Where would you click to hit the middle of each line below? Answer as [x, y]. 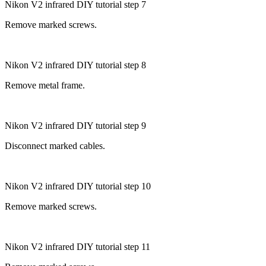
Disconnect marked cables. [55, 145]
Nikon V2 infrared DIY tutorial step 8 [75, 65]
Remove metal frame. [45, 85]
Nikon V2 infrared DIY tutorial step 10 [78, 186]
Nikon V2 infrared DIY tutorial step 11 [77, 246]
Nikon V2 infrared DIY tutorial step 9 [75, 125]
